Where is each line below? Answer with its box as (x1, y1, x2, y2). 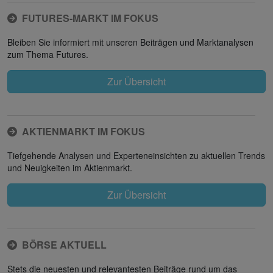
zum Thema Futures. (7, 48, 88, 60)
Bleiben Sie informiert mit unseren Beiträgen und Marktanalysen (7, 35, 253, 48)
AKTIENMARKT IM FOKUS (22, 124, 145, 138)
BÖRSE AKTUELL (22, 237, 107, 252)
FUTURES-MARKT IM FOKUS (22, 10, 158, 25)
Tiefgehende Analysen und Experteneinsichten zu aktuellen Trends (7, 149, 265, 161)
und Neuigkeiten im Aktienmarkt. (7, 161, 132, 174)
